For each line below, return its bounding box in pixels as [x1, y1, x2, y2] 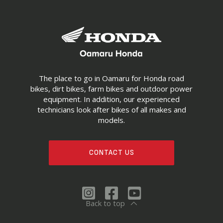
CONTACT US [89, 148, 134, 157]
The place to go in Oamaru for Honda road [39, 73, 184, 83]
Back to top [85, 198, 125, 208]
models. [98, 115, 125, 125]
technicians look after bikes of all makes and [37, 105, 186, 114]
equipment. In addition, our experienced [43, 94, 180, 104]
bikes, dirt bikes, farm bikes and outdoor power [30, 84, 193, 94]
